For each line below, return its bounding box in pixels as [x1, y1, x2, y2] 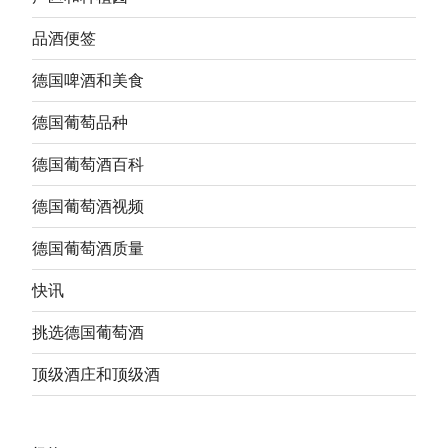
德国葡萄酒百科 [32, 154, 144, 175]
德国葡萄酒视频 [32, 196, 144, 217]
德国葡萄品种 [32, 112, 128, 133]
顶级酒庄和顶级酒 [32, 364, 160, 385]
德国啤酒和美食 [32, 70, 144, 91]
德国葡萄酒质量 [32, 238, 144, 259]
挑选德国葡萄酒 [32, 322, 144, 343]
